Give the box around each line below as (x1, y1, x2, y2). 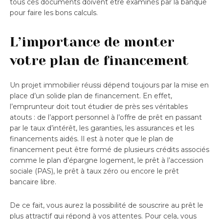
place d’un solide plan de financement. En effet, (10, 91, 172, 100)
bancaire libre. (10, 177, 56, 186)
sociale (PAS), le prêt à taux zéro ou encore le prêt (10, 166, 179, 175)
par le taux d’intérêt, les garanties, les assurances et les (10, 123, 194, 132)
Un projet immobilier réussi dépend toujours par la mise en (10, 80, 209, 89)
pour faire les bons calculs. (10, 8, 98, 17)
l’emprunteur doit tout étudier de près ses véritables (10, 102, 188, 111)
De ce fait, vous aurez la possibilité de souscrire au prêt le (10, 200, 203, 210)
